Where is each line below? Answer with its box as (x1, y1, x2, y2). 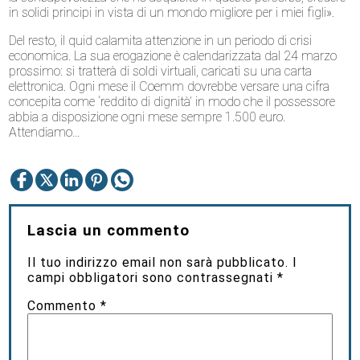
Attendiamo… (9, 124, 81, 140)
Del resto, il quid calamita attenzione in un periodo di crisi (9, 32, 313, 48)
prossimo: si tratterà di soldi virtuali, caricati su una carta (9, 63, 313, 79)
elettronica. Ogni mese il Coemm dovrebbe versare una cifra (9, 78, 330, 94)
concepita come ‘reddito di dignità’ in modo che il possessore (9, 93, 336, 109)
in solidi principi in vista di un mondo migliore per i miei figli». (9, 4, 335, 20)
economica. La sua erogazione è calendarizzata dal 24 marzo (9, 47, 337, 63)
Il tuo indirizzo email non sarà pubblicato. (27, 254, 289, 270)
